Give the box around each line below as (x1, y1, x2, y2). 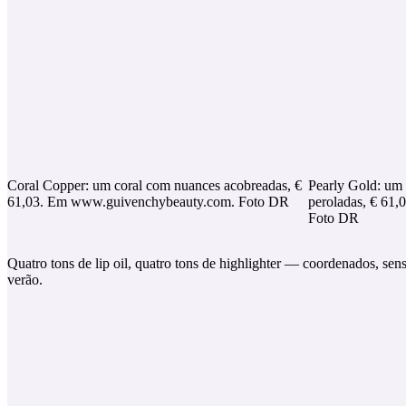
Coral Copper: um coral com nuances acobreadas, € (7, 178, 302, 194)
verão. (7, 272, 43, 288)
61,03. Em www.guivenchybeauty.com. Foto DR (7, 194, 289, 210)
